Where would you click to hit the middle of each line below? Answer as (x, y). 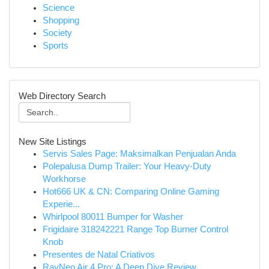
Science (59, 8)
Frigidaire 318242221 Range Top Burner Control (135, 229)
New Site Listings (53, 141)
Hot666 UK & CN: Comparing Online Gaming (131, 192)
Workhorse (64, 179)
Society (57, 33)
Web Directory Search (62, 96)
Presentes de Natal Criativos (99, 255)
